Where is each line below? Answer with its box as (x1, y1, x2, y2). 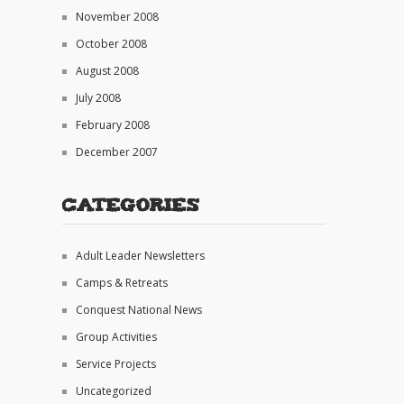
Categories (61, 193, 199, 214)
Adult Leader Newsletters (75, 248, 205, 263)
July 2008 (75, 90, 121, 106)
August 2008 (75, 63, 139, 78)
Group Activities (75, 329, 157, 344)
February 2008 (75, 117, 150, 133)
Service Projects (75, 356, 156, 372)
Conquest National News (75, 302, 202, 317)
